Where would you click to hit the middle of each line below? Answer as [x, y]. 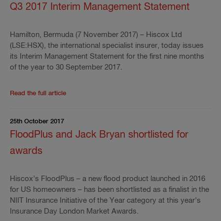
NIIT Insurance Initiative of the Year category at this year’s [105, 201]
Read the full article [38, 93]
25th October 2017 [37, 122]
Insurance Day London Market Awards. [74, 211]
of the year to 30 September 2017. [66, 67]
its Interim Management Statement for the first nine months [107, 56]
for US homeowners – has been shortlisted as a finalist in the [110, 190]
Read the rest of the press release [117, 93]
